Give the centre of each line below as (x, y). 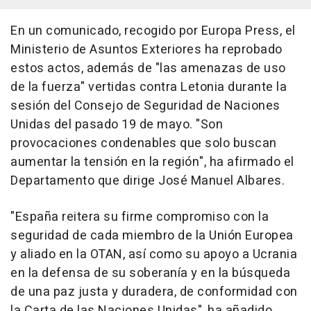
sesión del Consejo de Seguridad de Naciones (145, 106)
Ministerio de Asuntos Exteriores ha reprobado (146, 49)
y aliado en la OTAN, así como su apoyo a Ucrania (154, 254)
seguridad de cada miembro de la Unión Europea (152, 235)
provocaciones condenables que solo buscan (144, 143)
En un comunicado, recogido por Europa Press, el (153, 31)
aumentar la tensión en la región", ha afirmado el (152, 162)
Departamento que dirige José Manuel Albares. (148, 180)
